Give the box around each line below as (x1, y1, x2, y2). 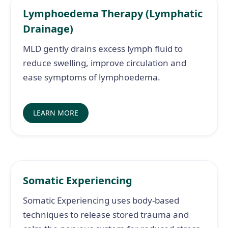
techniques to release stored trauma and (23, 209, 189, 220)
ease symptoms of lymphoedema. (23, 71, 160, 83)
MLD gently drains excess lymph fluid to (23, 43, 183, 54)
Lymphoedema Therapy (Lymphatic (23, 7, 203, 20)
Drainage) (23, 22, 73, 36)
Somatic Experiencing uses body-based (23, 194, 179, 206)
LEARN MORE (33, 108, 78, 118)
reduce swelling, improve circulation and (23, 57, 186, 69)
